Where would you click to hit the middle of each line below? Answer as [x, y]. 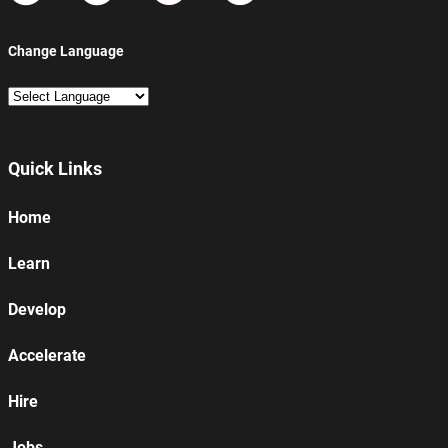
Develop [37, 310]
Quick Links [55, 169]
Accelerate [47, 356]
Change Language [66, 51]
